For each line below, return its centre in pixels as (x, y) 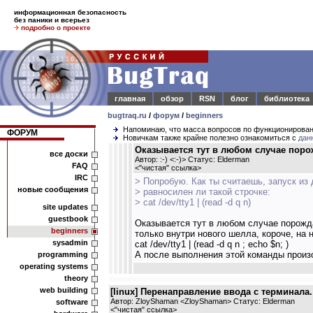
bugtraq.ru (127, 115)
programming (63, 254)
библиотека (287, 99)
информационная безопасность (70, 12)
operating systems (54, 266)
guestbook (68, 219)
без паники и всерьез (52, 20)
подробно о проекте (56, 28)
